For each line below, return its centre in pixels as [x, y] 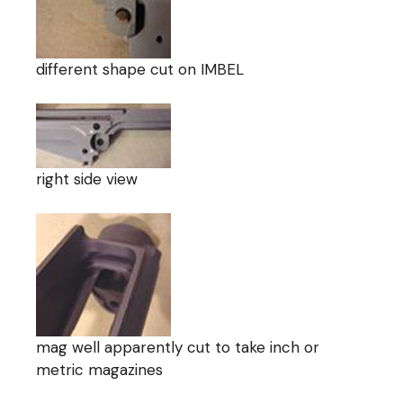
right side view [87, 179]
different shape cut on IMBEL [140, 69]
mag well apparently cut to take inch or [178, 347]
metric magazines [100, 369]
